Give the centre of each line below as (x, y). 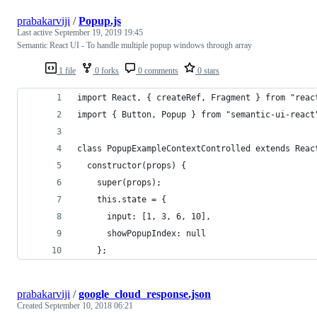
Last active (36, 32)
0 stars (207, 70)
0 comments (157, 70)
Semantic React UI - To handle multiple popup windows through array (134, 45)
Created (31, 305)
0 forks (106, 70)
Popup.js (100, 21)
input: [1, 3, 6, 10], (144, 216)
